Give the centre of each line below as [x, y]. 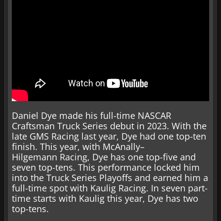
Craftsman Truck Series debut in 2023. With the [109, 126]
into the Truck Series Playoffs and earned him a [110, 177]
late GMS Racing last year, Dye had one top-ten [109, 136]
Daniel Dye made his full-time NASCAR [92, 115]
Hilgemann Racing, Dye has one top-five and [104, 157]
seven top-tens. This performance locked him [106, 167]
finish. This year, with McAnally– [78, 146]
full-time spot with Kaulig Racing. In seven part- [110, 188]
